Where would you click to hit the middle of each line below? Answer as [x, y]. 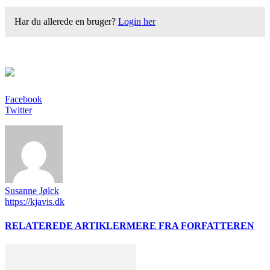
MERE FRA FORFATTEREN [190, 225]
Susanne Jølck [32, 191]
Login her [137, 22]
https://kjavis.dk [35, 202]
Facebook [24, 99]
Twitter [18, 110]
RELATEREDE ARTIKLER [66, 225]
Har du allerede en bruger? [66, 22]
